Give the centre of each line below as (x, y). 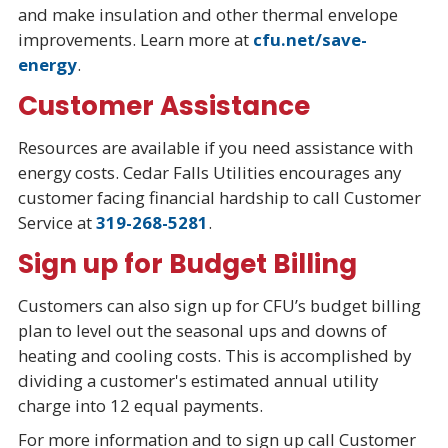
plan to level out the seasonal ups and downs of (202, 331)
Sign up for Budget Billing (187, 264)
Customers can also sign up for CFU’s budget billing (219, 306)
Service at (56, 223)
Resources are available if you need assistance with (215, 148)
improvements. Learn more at (135, 39)
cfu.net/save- (309, 39)
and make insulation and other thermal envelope (207, 14)
